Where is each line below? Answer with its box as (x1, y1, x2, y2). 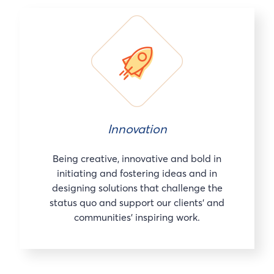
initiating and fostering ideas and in (57, 166, 217, 179)
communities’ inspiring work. (74, 210, 200, 223)
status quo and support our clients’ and (50, 196, 224, 209)
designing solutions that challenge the (51, 181, 223, 194)
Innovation (107, 120, 167, 136)
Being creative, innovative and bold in (53, 152, 221, 165)
